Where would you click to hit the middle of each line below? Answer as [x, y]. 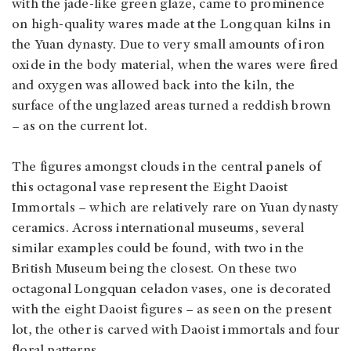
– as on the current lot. [80, 127]
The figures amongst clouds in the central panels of [166, 167]
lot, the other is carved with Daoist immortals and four [176, 330]
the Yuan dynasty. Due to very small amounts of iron [168, 45]
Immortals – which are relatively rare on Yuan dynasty [175, 208]
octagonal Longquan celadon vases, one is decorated [172, 289]
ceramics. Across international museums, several [158, 228]
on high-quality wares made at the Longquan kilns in [172, 25]
